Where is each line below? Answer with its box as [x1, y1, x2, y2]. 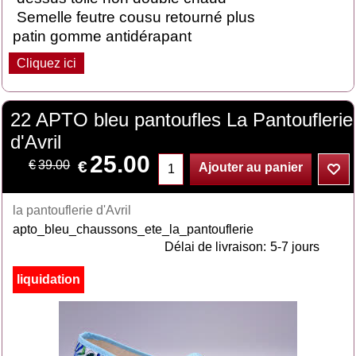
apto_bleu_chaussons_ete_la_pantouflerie [13, 222, 254, 236]
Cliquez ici [17, 56, 77, 70]
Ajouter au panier [199, 161, 304, 175]
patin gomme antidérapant [13, 28, 192, 44]
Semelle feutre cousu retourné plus [13, 9, 256, 25]
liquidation [17, 273, 81, 286]
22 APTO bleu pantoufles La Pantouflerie [10, 109, 354, 130]
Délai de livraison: [164, 240, 266, 253]
